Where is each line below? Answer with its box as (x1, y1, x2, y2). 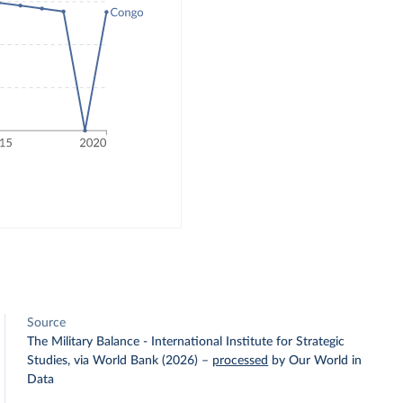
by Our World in (272, 354, 363, 367)
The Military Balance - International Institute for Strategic (27, 336, 345, 348)
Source (27, 317, 67, 329)
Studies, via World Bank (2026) (27, 354, 199, 367)
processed (212, 354, 269, 367)
